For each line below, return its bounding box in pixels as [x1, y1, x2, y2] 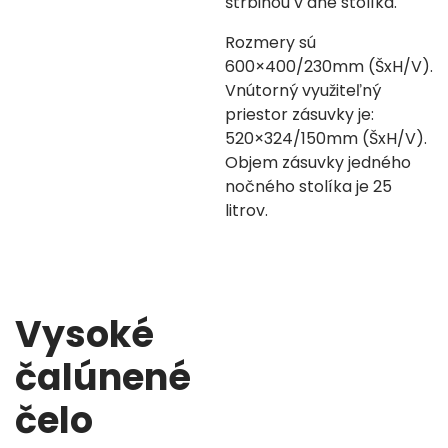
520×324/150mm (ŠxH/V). [225, 127, 427, 150]
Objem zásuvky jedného [225, 151, 411, 174]
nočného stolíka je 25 [225, 175, 392, 198]
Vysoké [15, 309, 154, 360]
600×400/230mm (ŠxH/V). [225, 55, 433, 78]
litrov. [225, 199, 268, 222]
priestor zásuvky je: [225, 103, 378, 126]
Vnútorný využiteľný [225, 79, 381, 102]
